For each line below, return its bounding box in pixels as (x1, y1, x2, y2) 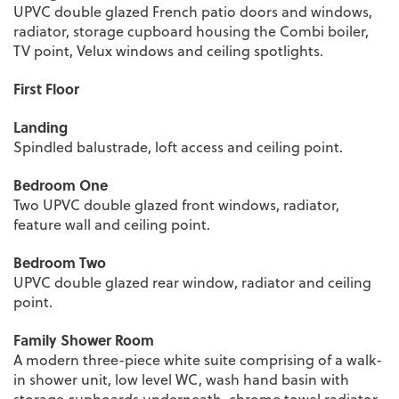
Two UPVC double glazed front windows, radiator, (13, 194, 339, 215)
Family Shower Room (13, 329, 154, 350)
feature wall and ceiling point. (13, 214, 210, 234)
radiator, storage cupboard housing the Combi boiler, (13, 20, 369, 41)
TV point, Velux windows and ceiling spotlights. (13, 40, 323, 61)
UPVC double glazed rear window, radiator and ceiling (13, 272, 371, 292)
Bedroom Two (13, 251, 106, 273)
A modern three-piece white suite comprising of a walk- (13, 349, 382, 370)
